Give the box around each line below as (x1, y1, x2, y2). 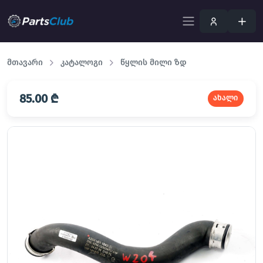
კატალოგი (60, 58, 103, 68)
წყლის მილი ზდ (120, 58, 187, 68)
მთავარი (7, 58, 43, 68)
